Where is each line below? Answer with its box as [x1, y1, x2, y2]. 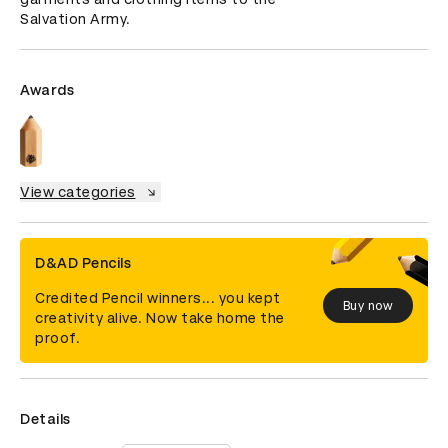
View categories [20, 184, 136, 201]
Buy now [342, 298, 393, 313]
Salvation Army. [20, 11, 131, 27]
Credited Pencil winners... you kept [35, 290, 281, 307]
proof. [35, 330, 80, 347]
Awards [20, 82, 74, 98]
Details [20, 411, 71, 428]
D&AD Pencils [35, 255, 131, 272]
